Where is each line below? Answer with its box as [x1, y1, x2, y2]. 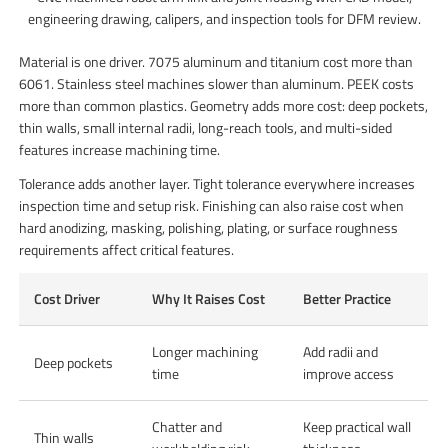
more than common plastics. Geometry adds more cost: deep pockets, [19, 94, 429, 116]
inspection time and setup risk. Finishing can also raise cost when [19, 194, 405, 216]
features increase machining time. [19, 138, 221, 160]
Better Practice [303, 287, 392, 309]
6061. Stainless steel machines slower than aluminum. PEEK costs [19, 72, 415, 94]
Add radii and [303, 340, 379, 362]
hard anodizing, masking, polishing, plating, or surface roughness [19, 216, 399, 238]
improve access [303, 362, 395, 384]
